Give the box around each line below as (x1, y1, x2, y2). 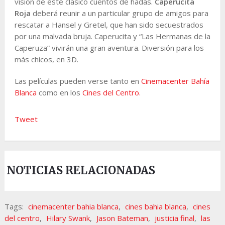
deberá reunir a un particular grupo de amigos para (30, 8, 208, 18)
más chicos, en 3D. (14, 54, 78, 64)
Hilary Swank (46, 213, 90, 223)
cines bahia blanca (125, 201, 186, 212)
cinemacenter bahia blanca (28, 201, 119, 212)
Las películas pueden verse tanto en (14, 75, 141, 86)
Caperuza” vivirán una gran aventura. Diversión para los (14, 42, 204, 53)
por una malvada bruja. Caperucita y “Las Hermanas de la (14, 31, 210, 41)
